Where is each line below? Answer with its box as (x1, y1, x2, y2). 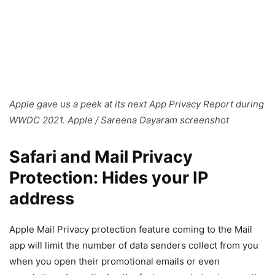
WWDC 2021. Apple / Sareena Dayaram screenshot (9, 114, 229, 126)
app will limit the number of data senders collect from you (9, 239, 258, 252)
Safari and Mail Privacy (9, 147, 193, 168)
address (9, 188, 74, 209)
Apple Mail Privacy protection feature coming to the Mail (9, 223, 252, 236)
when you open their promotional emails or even (9, 255, 220, 268)
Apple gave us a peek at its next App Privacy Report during (9, 98, 264, 110)
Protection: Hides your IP (9, 168, 208, 188)
